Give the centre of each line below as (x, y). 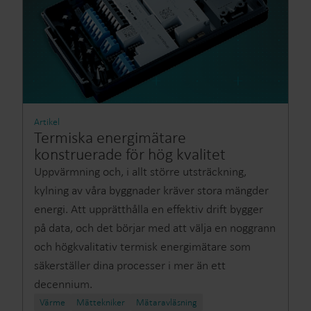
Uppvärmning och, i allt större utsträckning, (140, 171)
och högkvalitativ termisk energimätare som (142, 246)
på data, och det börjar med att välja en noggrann (155, 228)
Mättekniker (101, 302)
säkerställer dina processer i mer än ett (130, 265)
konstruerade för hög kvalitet (130, 154)
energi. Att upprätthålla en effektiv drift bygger (149, 209)
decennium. (63, 284)
